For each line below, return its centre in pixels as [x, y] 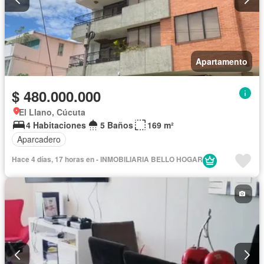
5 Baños [117, 125]
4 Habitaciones [56, 125]
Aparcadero [39, 139]
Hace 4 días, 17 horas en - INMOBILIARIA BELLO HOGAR [107, 159]
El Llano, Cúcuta [52, 112]
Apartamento [222, 61]
